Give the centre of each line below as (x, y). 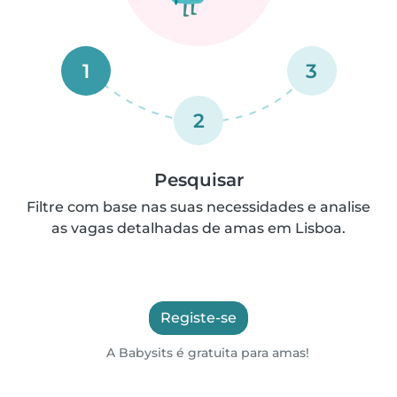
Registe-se (198, 317)
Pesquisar (198, 179)
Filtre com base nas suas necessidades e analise (198, 206)
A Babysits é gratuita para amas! (206, 352)
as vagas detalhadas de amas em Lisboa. (198, 228)
